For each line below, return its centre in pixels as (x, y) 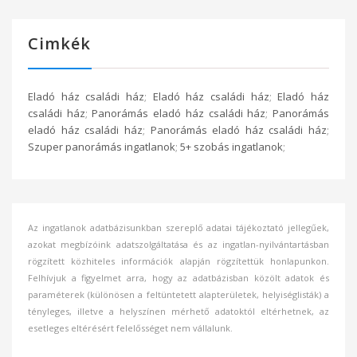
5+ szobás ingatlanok (231, 146)
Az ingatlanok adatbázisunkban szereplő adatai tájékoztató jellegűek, (178, 227)
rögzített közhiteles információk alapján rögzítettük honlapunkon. (178, 261)
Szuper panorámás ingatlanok (102, 146)
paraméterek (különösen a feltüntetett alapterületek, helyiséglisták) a (178, 294)
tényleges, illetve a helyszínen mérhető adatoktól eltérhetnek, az (178, 311)
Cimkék (59, 43)
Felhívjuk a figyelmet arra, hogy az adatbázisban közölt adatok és (178, 277)
